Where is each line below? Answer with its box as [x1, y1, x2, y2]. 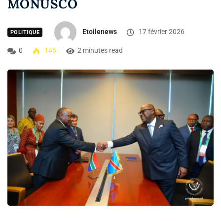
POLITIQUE [10, 29, 39, 36]
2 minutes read [77, 46, 123, 55]
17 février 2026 [137, 28, 184, 36]
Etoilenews [82, 28, 117, 36]
